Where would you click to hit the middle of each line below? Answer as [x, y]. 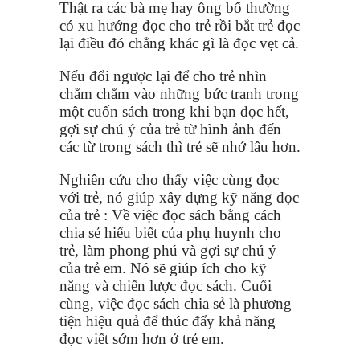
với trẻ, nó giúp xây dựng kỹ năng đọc [179, 197]
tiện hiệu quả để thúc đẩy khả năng [168, 321]
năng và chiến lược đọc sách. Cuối [166, 285]
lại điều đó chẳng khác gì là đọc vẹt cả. [179, 43]
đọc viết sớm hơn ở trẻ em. [142, 338]
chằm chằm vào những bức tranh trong [179, 93]
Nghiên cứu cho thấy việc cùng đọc [169, 179]
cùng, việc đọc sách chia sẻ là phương [176, 303]
